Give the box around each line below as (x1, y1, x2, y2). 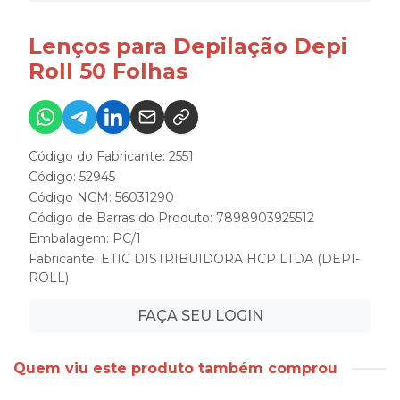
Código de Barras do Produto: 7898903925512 (29, 210, 314, 227)
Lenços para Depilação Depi (29, 33, 347, 60)
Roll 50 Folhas (29, 58, 187, 85)
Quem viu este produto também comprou (13, 360, 337, 378)
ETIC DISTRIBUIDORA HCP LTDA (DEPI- (101, 251, 360, 268)
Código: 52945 (29, 169, 115, 186)
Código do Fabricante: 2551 (29, 148, 194, 165)
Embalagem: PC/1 (29, 230, 141, 247)
